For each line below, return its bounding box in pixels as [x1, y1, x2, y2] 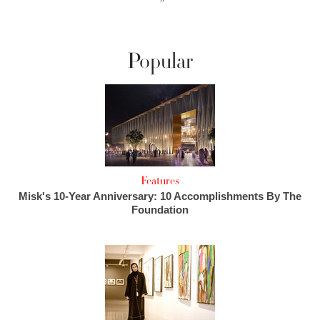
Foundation [131, 204, 189, 216]
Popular [126, 47, 194, 75]
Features [141, 174, 179, 188]
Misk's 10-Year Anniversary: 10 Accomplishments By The [19, 190, 301, 202]
